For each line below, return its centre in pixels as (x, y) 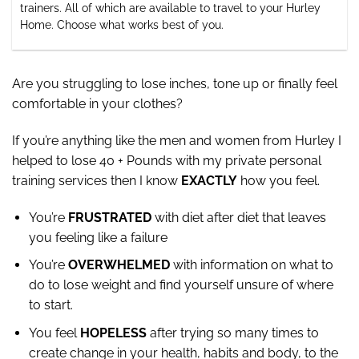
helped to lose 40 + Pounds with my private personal (167, 161)
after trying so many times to (232, 333)
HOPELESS (113, 333)
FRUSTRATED (109, 217)
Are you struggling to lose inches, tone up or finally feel (175, 84)
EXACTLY (209, 181)
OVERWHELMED (119, 265)
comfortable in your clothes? (97, 104)
